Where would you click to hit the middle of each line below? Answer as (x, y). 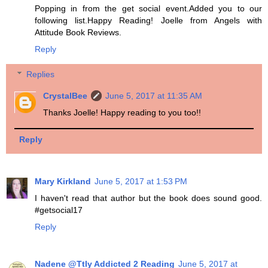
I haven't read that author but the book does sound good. (148, 198)
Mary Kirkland (63, 181)
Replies (41, 74)
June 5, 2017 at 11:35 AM (154, 95)
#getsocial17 (59, 210)
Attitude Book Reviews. (78, 33)
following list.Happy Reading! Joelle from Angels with (148, 21)
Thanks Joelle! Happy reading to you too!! (122, 112)
